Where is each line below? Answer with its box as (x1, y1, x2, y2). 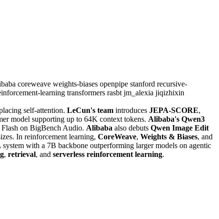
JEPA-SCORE (149, 106, 198, 114)
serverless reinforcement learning (53, 150, 162, 158)
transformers (67, 88, 107, 97)
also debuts (112, 123, 151, 132)
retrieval (8, 150, 36, 158)
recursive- (157, 79, 187, 88)
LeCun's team (67, 106, 113, 114)
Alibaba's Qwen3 (148, 114, 205, 123)
